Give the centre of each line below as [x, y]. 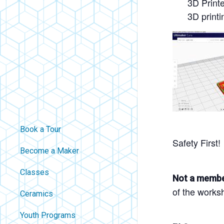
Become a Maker [49, 151]
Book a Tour [40, 129]
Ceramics [36, 194]
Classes [34, 172]
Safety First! [196, 142]
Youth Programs [48, 215]
